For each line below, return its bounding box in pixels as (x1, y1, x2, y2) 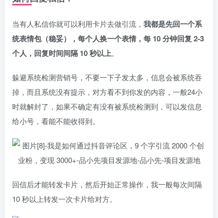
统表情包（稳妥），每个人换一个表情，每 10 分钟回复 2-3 (12, 33, 204, 44)
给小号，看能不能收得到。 (12, 116, 100, 126)
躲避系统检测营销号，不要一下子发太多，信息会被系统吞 (12, 72, 202, 82)
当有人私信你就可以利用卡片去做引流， (12, 18, 144, 29)
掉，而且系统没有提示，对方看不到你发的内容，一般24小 (12, 87, 202, 97)
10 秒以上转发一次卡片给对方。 (12, 194, 117, 204)
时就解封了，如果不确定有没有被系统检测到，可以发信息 (12, 101, 202, 111)
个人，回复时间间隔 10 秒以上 (12, 48, 111, 58)
